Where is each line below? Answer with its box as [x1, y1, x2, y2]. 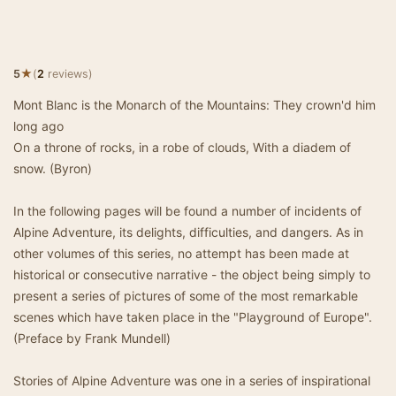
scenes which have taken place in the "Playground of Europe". [13, 309, 372, 324]
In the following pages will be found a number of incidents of [13, 203, 362, 218]
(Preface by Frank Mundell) [13, 331, 171, 346]
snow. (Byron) [13, 161, 92, 176]
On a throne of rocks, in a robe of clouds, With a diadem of [13, 140, 351, 155]
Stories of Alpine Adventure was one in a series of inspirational [13, 373, 370, 388]
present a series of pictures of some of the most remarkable [13, 288, 358, 303]
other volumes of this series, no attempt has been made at [13, 246, 349, 261]
